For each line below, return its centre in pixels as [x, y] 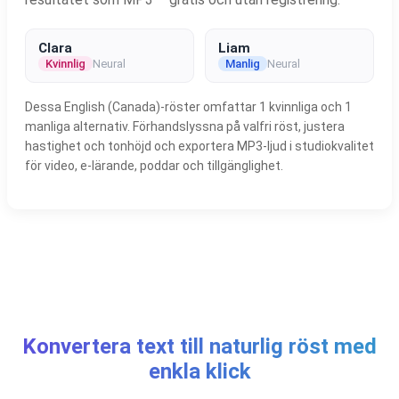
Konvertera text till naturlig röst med [199, 346]
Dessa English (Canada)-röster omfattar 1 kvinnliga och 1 [188, 106]
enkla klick [199, 371]
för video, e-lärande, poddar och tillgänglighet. [154, 165]
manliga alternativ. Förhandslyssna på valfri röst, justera [185, 126]
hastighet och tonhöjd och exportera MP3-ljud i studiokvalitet [199, 146]
